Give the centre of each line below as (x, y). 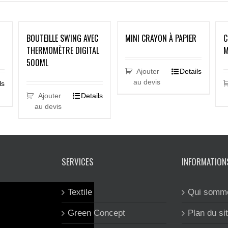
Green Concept (96, 213)
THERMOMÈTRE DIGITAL (63, 50)
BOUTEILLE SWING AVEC (63, 38)
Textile (80, 192)
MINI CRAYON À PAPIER (161, 38)
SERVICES (78, 162)
